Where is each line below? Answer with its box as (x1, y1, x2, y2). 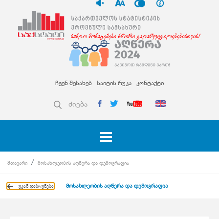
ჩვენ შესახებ (55, 79, 92, 87)
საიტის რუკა (97, 79, 131, 87)
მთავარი (7, 160, 27, 166)
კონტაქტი (136, 79, 164, 87)
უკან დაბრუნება (19, 183, 54, 189)
